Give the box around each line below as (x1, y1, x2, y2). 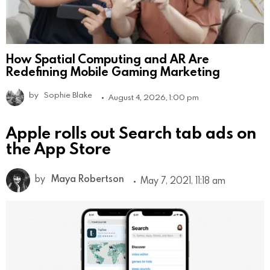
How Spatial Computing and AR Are (6, 50, 209, 66)
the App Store (6, 137, 111, 159)
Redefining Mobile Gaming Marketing (6, 63, 220, 79)
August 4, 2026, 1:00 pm (108, 91, 199, 102)
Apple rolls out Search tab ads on (6, 121, 256, 143)
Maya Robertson (51, 172, 124, 184)
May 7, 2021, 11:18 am (140, 174, 225, 186)
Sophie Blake (44, 89, 92, 100)
